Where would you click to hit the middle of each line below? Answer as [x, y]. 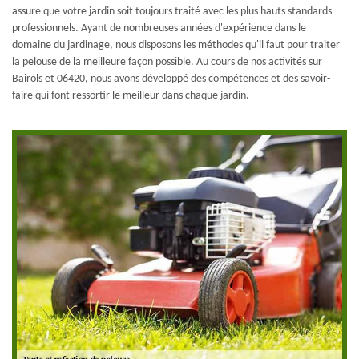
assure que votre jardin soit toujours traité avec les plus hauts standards [172, 11]
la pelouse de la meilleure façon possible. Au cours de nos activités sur [167, 62]
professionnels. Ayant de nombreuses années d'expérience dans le [159, 28]
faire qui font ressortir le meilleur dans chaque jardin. [131, 95]
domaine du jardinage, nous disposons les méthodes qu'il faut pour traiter [176, 45]
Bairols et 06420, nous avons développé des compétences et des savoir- [171, 79]
